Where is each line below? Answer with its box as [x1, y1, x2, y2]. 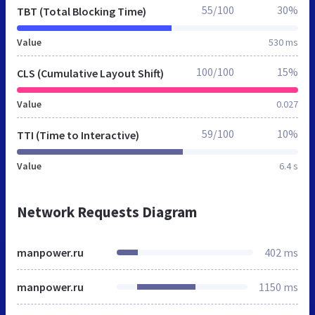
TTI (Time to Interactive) [17, 127, 139, 142]
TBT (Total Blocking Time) [17, 4, 146, 18]
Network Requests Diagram [17, 202, 197, 221]
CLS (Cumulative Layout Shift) [17, 65, 164, 80]
